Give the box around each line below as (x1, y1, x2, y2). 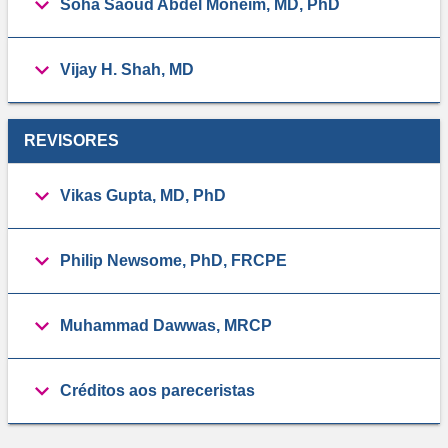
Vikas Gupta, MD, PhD (60, 186, 226, 204)
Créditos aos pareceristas (60, 381, 255, 399)
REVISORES (24, 131, 119, 149)
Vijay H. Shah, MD (60, 60, 194, 78)
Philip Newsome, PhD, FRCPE (60, 251, 287, 269)
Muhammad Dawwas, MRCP (60, 316, 272, 334)
